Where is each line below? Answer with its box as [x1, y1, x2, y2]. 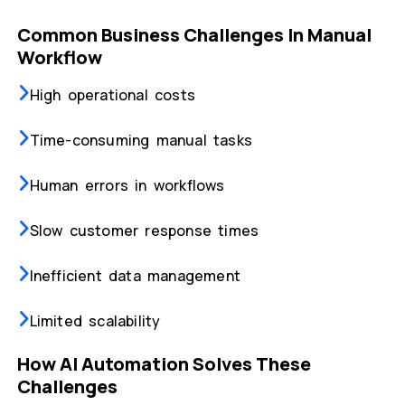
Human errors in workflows [29, 175, 225, 196]
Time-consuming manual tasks [29, 130, 252, 151]
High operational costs [29, 85, 195, 106]
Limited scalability [29, 311, 161, 332]
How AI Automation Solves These [16, 352, 311, 377]
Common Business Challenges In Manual [16, 23, 372, 48]
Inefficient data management [29, 266, 240, 287]
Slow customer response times [29, 221, 259, 241]
